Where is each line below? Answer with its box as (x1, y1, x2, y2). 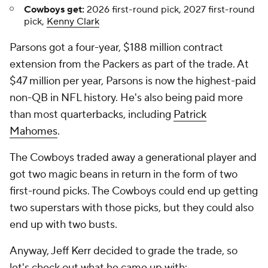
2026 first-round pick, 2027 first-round (84, 4, 255, 16)
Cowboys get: (24, 4, 84, 16)
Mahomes (10, 124, 57, 139)
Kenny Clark (47, 16, 99, 28)
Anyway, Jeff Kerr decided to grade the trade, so (10, 244, 237, 258)
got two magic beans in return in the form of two (10, 167, 237, 182)
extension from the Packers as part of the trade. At (10, 57, 249, 72)
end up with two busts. (10, 218, 117, 232)
